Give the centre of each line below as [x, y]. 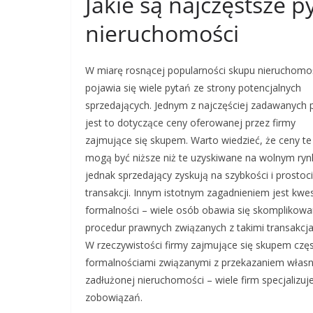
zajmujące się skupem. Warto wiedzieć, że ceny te [198, 140]
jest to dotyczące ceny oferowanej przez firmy [190, 123]
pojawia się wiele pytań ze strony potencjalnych [193, 88]
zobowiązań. [114, 297]
